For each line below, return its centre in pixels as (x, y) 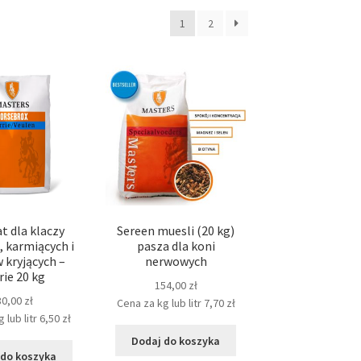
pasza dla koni (176, 246)
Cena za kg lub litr (159, 303)
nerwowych (176, 261)
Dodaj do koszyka (176, 340)
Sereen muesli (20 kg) (176, 231)
